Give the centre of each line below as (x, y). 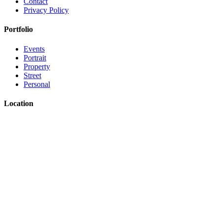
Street (32, 75)
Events (34, 49)
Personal (37, 84)
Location (19, 103)
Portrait (35, 57)
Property (37, 66)
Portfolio (18, 29)
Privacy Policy (46, 10)
